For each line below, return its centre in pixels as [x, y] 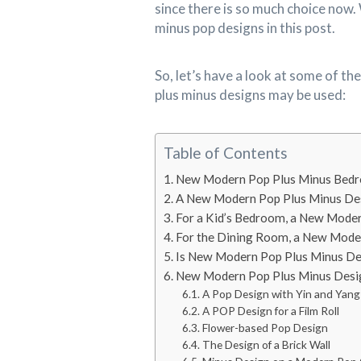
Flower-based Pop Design [265, 327]
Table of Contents [226, 153]
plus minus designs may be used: [251, 94]
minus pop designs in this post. [245, 27]
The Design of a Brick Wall [266, 344]
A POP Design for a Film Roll [270, 310]
